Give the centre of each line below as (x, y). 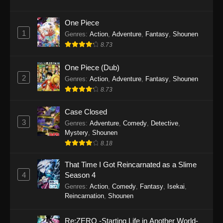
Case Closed (86, 112)
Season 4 (80, 175)
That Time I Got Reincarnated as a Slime (131, 165)
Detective (165, 123)
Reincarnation (84, 196)
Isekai (176, 187)
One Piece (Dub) (92, 67)
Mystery (76, 133)
